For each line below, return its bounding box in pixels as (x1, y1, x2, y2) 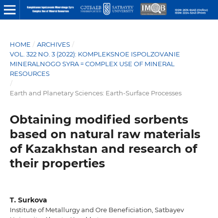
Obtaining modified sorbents (9, 112, 188, 127)
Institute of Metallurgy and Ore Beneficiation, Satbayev (9, 205, 184, 214)
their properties (9, 156, 105, 170)
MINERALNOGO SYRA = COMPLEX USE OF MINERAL (9, 59, 175, 68)
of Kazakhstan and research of (9, 141, 197, 156)
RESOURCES (9, 69, 50, 77)
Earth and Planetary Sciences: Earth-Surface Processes (9, 89, 182, 97)
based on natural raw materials (9, 127, 200, 141)
